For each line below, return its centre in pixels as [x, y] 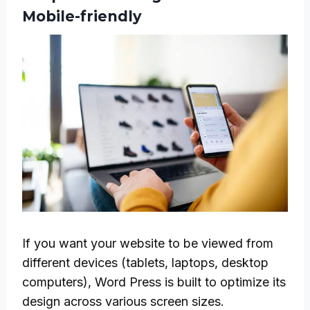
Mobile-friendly [82, 17]
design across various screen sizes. [123, 301]
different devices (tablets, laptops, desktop [145, 262]
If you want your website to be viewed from [148, 243]
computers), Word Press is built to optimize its [154, 282]
